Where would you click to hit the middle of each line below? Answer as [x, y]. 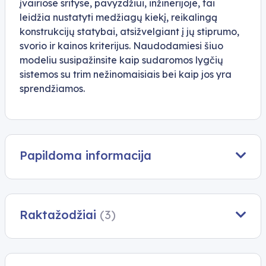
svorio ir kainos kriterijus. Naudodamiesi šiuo [121, 45]
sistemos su [46, 74]
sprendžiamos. [52, 88]
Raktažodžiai [60, 214]
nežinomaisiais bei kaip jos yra [161, 74]
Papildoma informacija [85, 155]
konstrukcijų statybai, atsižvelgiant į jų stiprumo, [129, 31]
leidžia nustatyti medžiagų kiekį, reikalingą [118, 17]
